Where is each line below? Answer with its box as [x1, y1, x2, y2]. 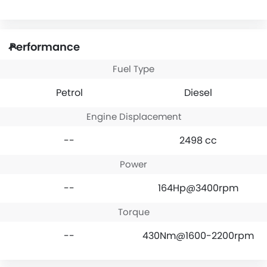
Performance [10, 39, 80, 54]
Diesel [184, 85, 212, 100]
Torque [117, 205, 150, 218]
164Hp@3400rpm [157, 181, 238, 195]
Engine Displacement [86, 110, 181, 123]
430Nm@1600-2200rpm [142, 228, 254, 243]
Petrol [55, 85, 83, 100]
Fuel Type [113, 62, 154, 75]
